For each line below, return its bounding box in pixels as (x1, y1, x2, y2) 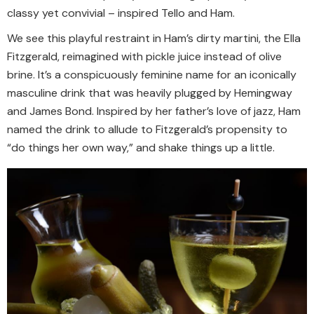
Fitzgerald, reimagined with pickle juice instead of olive (7, 48, 282, 64)
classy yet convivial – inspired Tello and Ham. (7, 6, 235, 21)
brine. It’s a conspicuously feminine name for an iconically (7, 67, 296, 82)
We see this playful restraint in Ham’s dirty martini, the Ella (7, 30, 301, 46)
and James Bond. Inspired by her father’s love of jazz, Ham (7, 103, 301, 118)
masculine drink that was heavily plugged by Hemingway (7, 85, 292, 100)
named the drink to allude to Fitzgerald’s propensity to (7, 121, 287, 137)
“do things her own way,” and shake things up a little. (7, 139, 275, 155)
